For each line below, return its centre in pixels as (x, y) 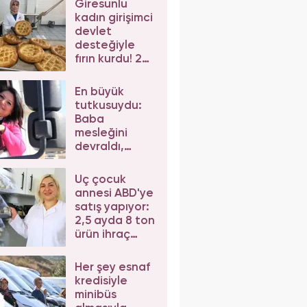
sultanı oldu (107, 174)
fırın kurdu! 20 (112, 59)
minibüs (95, 295)
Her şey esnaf (112, 267)
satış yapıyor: (112, 207)
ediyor (92, 86)
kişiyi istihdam (113, 73)
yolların (95, 160)
